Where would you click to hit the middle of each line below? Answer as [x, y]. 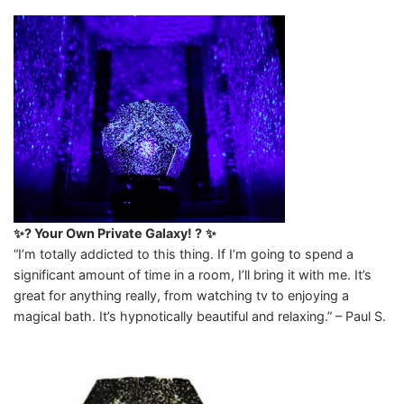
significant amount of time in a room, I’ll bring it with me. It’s [193, 275]
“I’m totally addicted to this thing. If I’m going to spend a [184, 254]
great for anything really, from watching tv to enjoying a [181, 296]
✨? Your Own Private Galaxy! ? [108, 234]
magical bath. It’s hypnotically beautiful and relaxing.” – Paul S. [200, 317]
